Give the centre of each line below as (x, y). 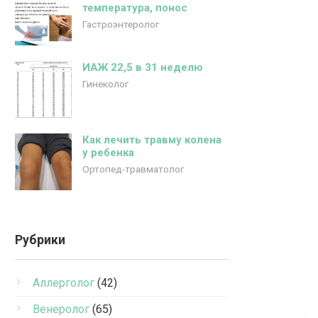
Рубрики (40, 240)
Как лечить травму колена (152, 140)
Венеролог (61, 309)
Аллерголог (64, 283)
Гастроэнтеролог (121, 24)
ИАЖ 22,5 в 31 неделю (143, 67)
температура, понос (135, 8)
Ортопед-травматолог (133, 169)
